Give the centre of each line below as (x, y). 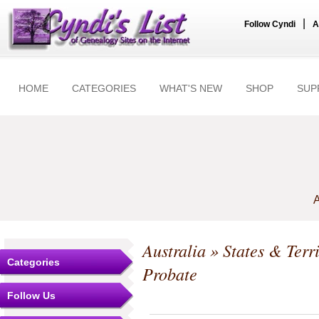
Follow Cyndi (270, 24)
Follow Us (31, 296)
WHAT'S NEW (191, 88)
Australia (174, 250)
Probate (170, 274)
